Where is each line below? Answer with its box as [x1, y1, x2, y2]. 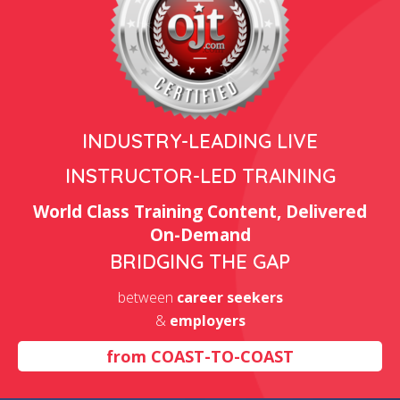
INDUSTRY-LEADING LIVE [82, 129, 318, 154]
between [117, 287, 177, 307]
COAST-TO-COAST [151, 346, 294, 367]
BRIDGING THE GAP [110, 249, 290, 274]
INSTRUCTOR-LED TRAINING [64, 163, 336, 188]
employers [169, 311, 246, 330]
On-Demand [149, 223, 251, 246]
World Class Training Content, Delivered [33, 200, 367, 223]
